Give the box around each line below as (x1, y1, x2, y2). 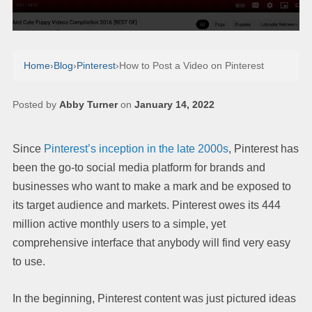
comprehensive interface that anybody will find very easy (13, 236, 290, 249)
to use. (13, 255, 45, 267)
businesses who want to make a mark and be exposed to (13, 180, 291, 192)
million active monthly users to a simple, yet (13, 217, 226, 230)
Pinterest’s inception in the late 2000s (41, 142, 228, 155)
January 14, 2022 (134, 98, 214, 110)
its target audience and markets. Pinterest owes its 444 (13, 198, 281, 211)
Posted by (13, 98, 59, 110)
